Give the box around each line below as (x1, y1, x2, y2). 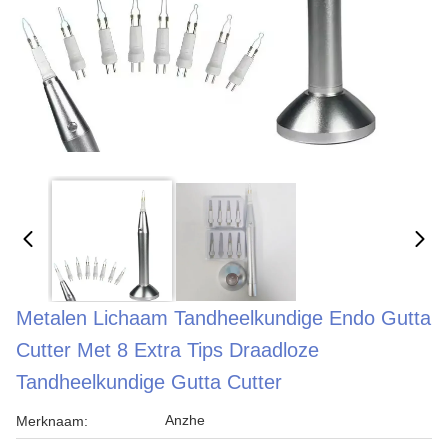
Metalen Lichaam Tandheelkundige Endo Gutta (16, 307, 431, 329)
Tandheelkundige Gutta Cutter (16, 371, 282, 393)
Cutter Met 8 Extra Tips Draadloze (16, 339, 319, 361)
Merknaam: (16, 413, 88, 429)
